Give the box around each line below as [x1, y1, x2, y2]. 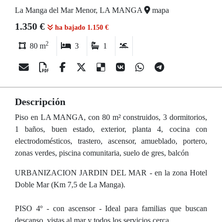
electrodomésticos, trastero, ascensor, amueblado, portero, [15, 137, 207, 145]
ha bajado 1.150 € [53, 24, 109, 31]
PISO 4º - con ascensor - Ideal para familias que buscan [15, 204, 207, 213]
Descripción [15, 96, 65, 107]
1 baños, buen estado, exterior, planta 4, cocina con [15, 125, 207, 133]
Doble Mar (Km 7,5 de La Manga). [15, 180, 125, 189]
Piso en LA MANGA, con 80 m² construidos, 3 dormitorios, [15, 113, 207, 121]
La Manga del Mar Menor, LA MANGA [15, 6, 144, 14]
